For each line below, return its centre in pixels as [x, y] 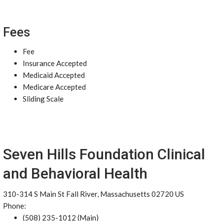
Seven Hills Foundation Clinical [104, 154]
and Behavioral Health [75, 173]
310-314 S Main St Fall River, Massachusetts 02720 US [93, 194]
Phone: [15, 206]
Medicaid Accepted [54, 75]
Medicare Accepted [54, 87]
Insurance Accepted [55, 63]
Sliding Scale [43, 99]
